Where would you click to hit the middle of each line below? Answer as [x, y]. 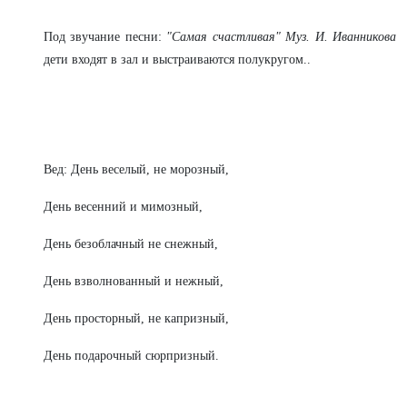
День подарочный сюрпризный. [131, 356]
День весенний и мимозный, [123, 207]
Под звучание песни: [105, 37]
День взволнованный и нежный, [133, 281]
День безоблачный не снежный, [130, 244]
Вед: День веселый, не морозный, [136, 169]
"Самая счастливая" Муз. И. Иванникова [282, 37]
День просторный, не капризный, [136, 318]
